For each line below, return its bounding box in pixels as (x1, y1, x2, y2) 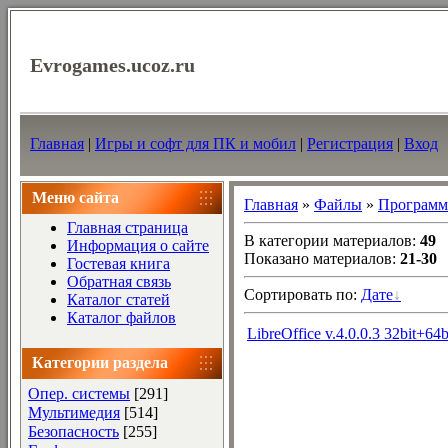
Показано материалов (244, 250, 392, 267)
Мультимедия (28, 404, 120, 421)
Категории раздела (32, 354, 168, 371)
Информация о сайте (67, 237, 209, 254)
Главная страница (67, 219, 188, 236)
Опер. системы (28, 385, 130, 402)
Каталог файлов (67, 309, 176, 326)
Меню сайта (32, 189, 119, 206)
